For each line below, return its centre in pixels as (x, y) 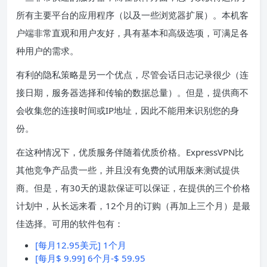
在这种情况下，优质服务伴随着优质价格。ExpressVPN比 (130, 152)
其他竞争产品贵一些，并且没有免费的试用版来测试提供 (128, 170)
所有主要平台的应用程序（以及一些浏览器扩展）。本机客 (132, 15)
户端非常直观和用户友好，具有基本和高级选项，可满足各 (132, 32)
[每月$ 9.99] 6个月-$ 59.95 (90, 258)
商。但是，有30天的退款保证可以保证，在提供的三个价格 (133, 187)
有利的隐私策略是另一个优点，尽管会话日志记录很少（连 (132, 74)
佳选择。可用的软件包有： (70, 223)
